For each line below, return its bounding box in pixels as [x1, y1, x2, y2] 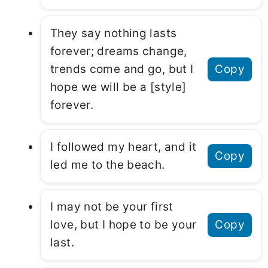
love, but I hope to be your [50, 218, 197, 232]
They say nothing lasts [50, 26, 177, 41]
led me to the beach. [50, 158, 165, 172]
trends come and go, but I [50, 62, 194, 77]
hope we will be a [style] [50, 80, 187, 95]
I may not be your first [50, 200, 173, 214]
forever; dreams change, [50, 44, 187, 59]
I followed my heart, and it [50, 140, 197, 154]
